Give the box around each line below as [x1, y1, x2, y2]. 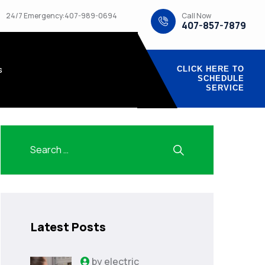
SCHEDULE [197, 74, 244, 83]
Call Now [182, 10, 212, 21]
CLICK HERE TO [176, 64, 244, 73]
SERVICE [205, 83, 244, 92]
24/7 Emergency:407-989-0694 [5, 11, 117, 21]
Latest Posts [30, 219, 106, 235]
